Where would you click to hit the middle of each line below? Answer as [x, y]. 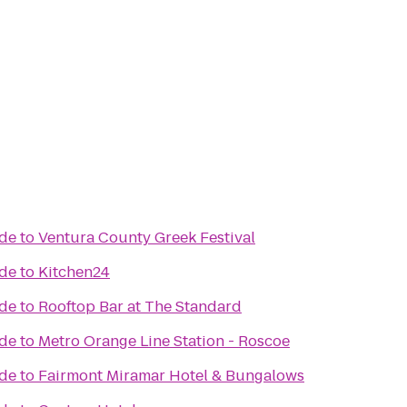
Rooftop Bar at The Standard [140, 307]
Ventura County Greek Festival [147, 238]
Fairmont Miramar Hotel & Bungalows [171, 376]
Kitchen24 [74, 272]
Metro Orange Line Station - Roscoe [164, 341]
